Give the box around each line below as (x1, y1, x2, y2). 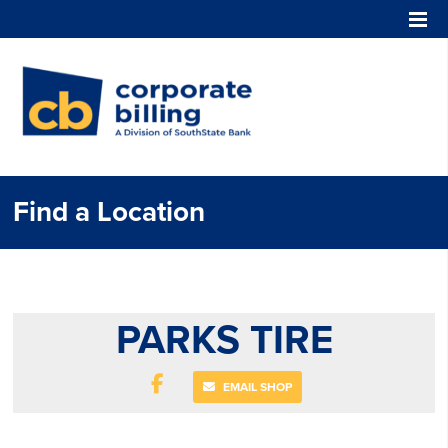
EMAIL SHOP (220, 380, 292, 394)
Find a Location (13, 195, 206, 229)
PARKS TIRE (115, 316, 333, 364)
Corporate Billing (274, 61, 397, 81)
